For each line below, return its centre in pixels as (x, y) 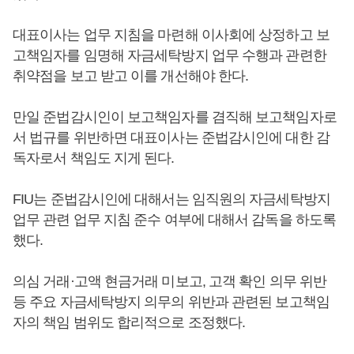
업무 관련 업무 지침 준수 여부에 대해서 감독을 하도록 (174, 220)
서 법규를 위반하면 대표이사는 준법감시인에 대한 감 (171, 137)
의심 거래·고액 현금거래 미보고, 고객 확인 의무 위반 (170, 281)
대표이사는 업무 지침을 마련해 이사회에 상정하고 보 (171, 35)
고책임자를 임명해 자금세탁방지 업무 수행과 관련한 (169, 55)
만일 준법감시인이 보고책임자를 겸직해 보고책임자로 (175, 117)
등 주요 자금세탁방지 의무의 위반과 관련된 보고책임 (171, 302)
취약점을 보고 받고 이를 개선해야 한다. (131, 76)
